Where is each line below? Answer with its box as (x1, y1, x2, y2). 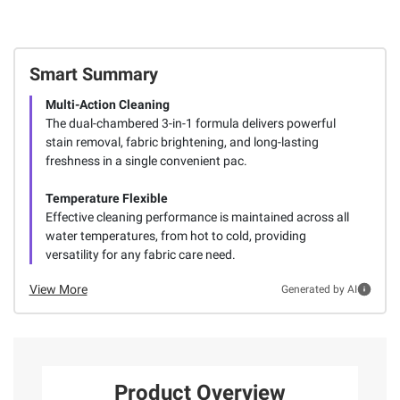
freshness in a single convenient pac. (45, 153, 247, 168)
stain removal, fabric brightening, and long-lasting (45, 134, 319, 149)
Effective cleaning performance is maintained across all (45, 209, 349, 224)
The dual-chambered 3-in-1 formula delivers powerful (45, 115, 336, 130)
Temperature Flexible (45, 190, 168, 205)
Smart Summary (29, 62, 158, 85)
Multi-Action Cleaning (45, 96, 170, 112)
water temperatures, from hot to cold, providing (45, 228, 306, 243)
